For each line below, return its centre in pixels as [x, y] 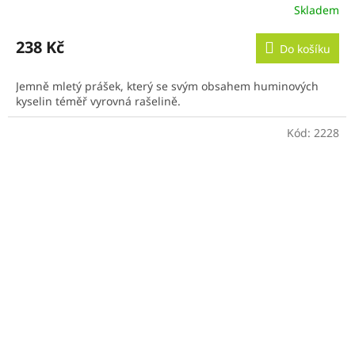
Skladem [317, 10]
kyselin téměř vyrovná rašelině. [98, 101]
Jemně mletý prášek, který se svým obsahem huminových [167, 86]
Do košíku [305, 48]
